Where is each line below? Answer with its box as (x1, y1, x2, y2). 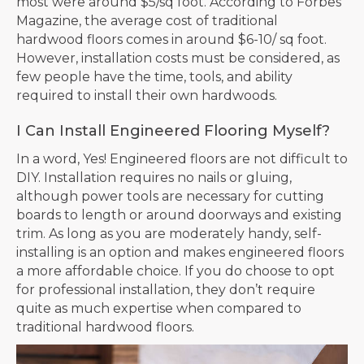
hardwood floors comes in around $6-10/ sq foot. (16, 31, 327, 47)
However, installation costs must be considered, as (16, 50, 340, 66)
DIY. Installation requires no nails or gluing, (16, 169, 292, 185)
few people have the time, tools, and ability (16, 68, 292, 84)
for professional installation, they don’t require (16, 281, 315, 297)
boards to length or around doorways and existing (16, 206, 342, 223)
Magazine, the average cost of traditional (16, 12, 278, 28)
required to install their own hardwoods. (16, 87, 277, 103)
